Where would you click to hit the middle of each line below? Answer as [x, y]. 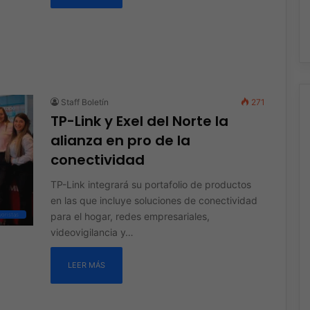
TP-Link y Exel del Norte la [139, 121]
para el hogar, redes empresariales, [130, 216]
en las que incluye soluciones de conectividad [154, 200]
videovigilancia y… [92, 232]
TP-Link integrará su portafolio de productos [152, 184]
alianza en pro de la [120, 140]
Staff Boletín [84, 102]
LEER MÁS [86, 265]
